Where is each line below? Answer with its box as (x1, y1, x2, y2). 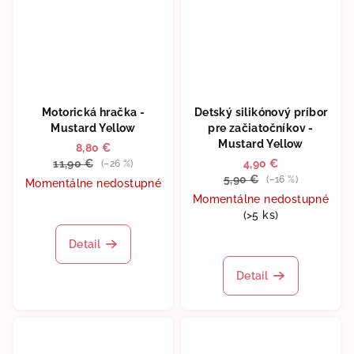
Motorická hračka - (41, 105, 145, 119)
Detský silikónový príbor (194, 105, 328, 119)
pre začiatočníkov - (208, 121, 314, 134)
